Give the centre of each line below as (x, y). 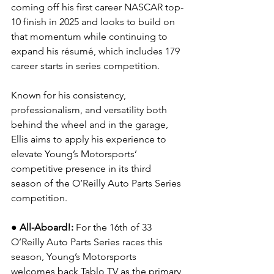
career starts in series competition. (85, 66)
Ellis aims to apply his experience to (90, 139)
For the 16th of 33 (115, 227)
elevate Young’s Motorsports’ (75, 154)
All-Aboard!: (48, 227)
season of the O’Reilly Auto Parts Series (97, 183)
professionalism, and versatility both (90, 110)
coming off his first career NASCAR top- (97, 7)
